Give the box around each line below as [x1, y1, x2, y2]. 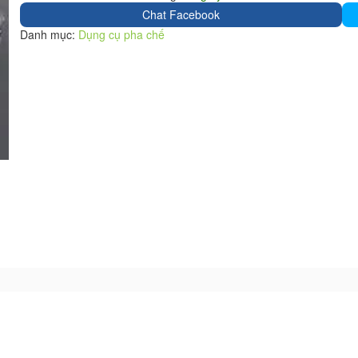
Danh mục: [20, 26, 79, 42]
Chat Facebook [141, 6, 220, 22]
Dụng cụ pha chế [78, 26, 165, 42]
